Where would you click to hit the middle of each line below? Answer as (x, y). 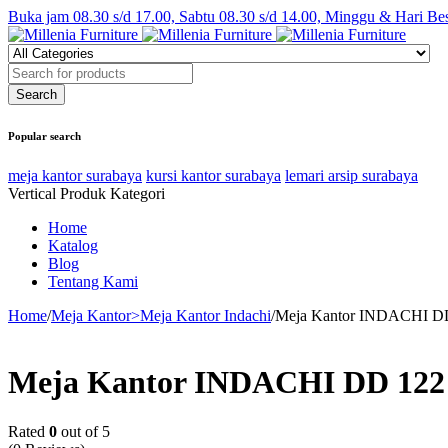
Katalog (73, 245)
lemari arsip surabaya (351, 175)
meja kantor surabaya (75, 175)
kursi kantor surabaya (213, 175)
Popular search (44, 135)
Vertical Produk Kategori (86, 193)
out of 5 (83, 431)
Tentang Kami (93, 281)
